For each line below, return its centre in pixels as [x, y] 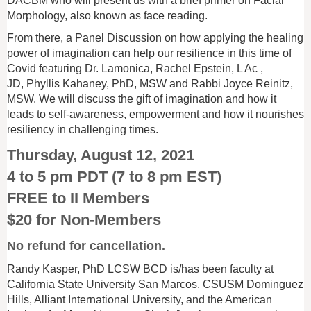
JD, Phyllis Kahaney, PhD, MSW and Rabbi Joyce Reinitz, [150, 83]
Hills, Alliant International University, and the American [140, 299]
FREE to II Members [78, 198]
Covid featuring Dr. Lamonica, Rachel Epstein [119, 68]
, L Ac [244, 68]
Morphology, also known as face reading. [109, 15]
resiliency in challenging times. [83, 129]
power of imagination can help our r [93, 53]
